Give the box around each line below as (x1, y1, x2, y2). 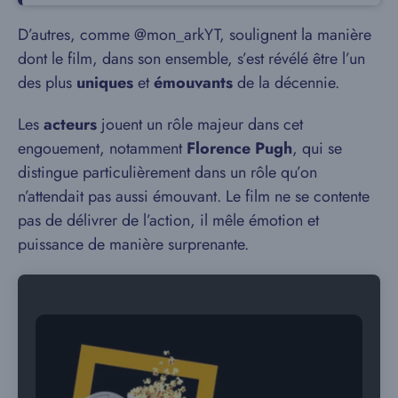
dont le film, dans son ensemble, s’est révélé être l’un (18, 46, 365, 70)
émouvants (154, 70, 233, 94)
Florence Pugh (187, 136, 292, 160)
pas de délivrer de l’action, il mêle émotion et (18, 208, 319, 232)
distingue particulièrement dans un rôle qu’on (18, 160, 317, 184)
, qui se (292, 136, 342, 160)
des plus (18, 70, 76, 94)
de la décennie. (233, 70, 339, 94)
